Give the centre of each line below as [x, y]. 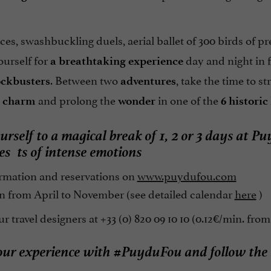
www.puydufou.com [187, 175]
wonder [136, 101]
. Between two [85, 80]
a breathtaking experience [116, 61]
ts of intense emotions [78, 150]
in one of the [188, 100]
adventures [148, 81]
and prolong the [77, 100]
